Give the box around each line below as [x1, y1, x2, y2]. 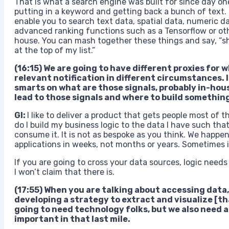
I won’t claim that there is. [14, 167, 114, 177]
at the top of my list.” [14, 45, 95, 56]
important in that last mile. [14, 214, 130, 224]
